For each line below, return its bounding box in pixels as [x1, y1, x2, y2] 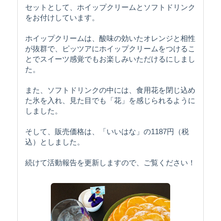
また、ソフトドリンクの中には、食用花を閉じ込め [25, 85, 195, 94]
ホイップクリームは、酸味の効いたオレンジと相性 [25, 34, 195, 42]
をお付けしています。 [25, 13, 99, 22]
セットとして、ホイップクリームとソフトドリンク [25, 2, 195, 11]
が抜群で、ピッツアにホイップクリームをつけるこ [25, 44, 195, 53]
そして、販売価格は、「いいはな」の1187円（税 [25, 127, 189, 136]
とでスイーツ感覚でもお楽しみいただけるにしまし [25, 54, 195, 63]
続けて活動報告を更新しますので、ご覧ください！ [25, 158, 195, 167]
